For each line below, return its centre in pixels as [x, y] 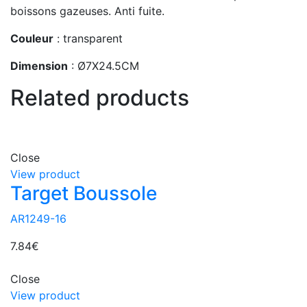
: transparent [88, 39]
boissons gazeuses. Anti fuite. [87, 11]
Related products [100, 98]
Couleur [32, 39]
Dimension [39, 66]
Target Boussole [84, 194]
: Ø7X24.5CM [103, 66]
